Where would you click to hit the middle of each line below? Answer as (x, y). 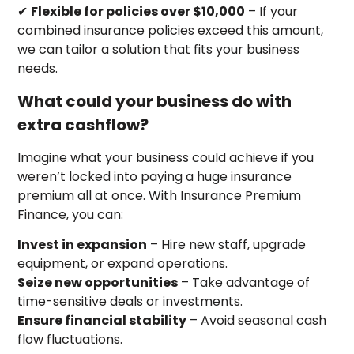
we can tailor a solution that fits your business (159, 49)
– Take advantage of (244, 283)
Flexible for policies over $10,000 (138, 11)
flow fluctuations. (70, 340)
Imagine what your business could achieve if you (166, 157)
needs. (38, 68)
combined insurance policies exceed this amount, (171, 30)
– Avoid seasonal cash (257, 321)
